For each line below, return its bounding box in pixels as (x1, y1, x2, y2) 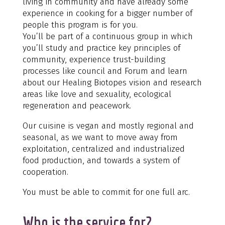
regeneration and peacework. (22, 100, 131, 111)
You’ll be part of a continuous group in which (22, 31, 193, 42)
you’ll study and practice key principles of (22, 42, 180, 53)
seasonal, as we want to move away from (22, 132, 178, 143)
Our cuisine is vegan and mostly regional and (22, 120, 194, 131)
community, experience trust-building (22, 54, 165, 65)
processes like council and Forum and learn (22, 65, 187, 76)
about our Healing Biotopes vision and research (22, 77, 202, 88)
